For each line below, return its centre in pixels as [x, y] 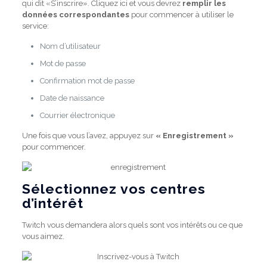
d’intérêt [52, 203]
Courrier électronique [77, 115]
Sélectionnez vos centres [114, 189]
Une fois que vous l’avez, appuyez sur [89, 136]
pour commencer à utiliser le [181, 15]
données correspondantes [75, 15]
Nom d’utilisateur [70, 46]
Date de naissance [72, 98]
